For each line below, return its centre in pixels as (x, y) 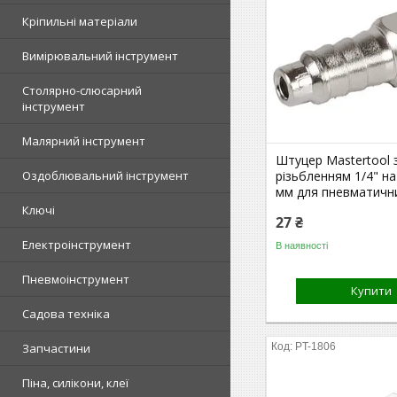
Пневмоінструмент (76, 279)
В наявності (302, 245)
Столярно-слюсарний (82, 90)
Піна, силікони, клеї (75, 383)
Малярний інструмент (84, 141)
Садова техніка (66, 314)
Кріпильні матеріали (80, 21)
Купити (372, 291)
